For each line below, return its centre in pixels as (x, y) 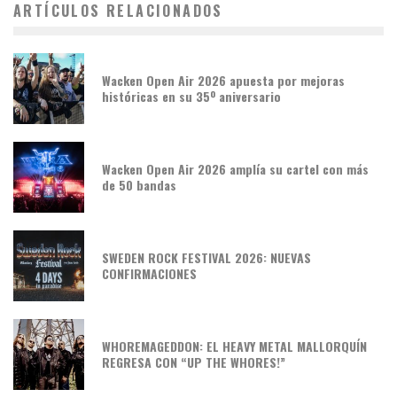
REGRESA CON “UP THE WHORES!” (194, 362)
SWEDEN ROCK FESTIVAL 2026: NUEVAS (206, 257)
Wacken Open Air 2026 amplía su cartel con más (235, 168)
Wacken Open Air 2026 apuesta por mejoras (223, 80)
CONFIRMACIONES (149, 273)
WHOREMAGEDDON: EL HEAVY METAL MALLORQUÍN (234, 346)
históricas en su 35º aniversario (191, 96)
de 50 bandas (139, 184)
